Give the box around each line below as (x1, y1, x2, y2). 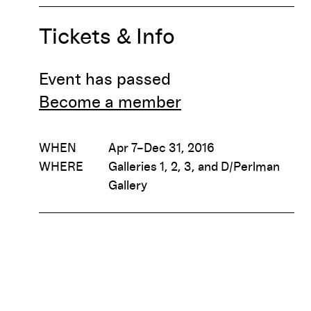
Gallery (108, 180, 147, 193)
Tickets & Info (39, 26, 175, 49)
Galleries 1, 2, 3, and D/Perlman (108, 161, 280, 174)
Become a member (39, 94, 181, 112)
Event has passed (39, 72, 171, 89)
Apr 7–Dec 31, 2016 (108, 142, 215, 155)
